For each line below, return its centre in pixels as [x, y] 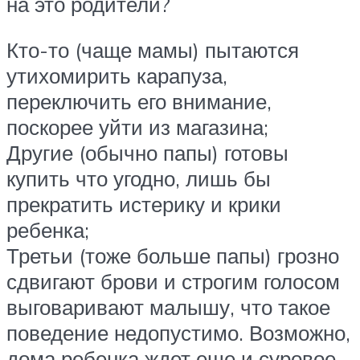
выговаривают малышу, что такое [168, 307]
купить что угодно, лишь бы [139, 179]
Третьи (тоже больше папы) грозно [173, 256]
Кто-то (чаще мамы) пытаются [153, 50]
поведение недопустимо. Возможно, [178, 333]
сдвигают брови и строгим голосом [173, 282]
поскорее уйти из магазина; [137, 127]
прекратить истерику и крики [144, 205]
